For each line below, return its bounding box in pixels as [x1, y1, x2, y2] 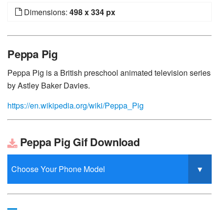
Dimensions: [22, 6, 69, 18]
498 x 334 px [69, 6, 115, 18]
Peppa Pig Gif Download [17, 134, 140, 150]
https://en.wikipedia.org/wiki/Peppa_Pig [7, 100, 144, 111]
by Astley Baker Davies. [7, 80, 90, 91]
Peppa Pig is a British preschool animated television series [7, 67, 211, 79]
